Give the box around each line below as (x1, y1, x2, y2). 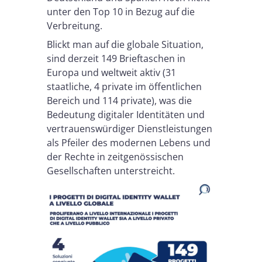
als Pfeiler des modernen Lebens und (47, 136, 211, 149)
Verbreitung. (47, 19, 102, 32)
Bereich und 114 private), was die (47, 94, 192, 107)
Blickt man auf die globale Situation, (47, 38, 204, 51)
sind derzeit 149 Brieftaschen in (47, 52, 185, 65)
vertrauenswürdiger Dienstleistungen (47, 122, 212, 135)
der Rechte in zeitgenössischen (47, 150, 184, 163)
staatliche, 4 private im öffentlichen (47, 80, 202, 93)
